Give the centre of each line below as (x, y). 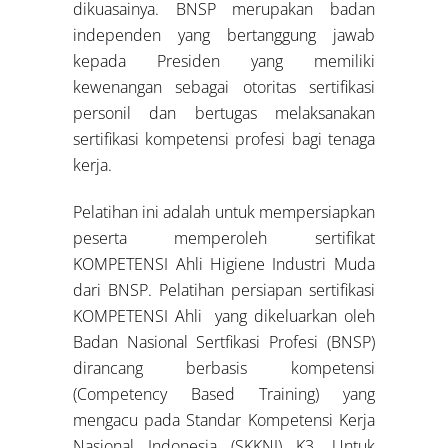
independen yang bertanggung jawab (224, 34)
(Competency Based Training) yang (224, 393)
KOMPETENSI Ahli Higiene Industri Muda (224, 263)
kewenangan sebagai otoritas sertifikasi (224, 86)
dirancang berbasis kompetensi (224, 367)
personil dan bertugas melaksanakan (224, 112)
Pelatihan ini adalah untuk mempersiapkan (224, 211)
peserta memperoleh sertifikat (224, 237)
